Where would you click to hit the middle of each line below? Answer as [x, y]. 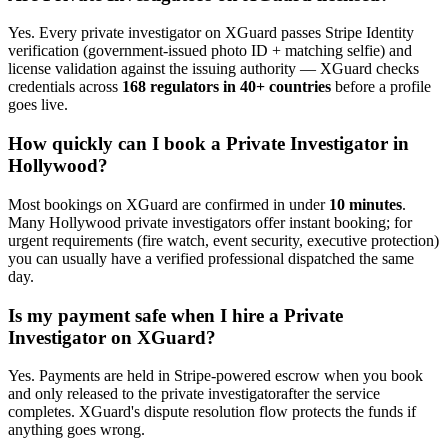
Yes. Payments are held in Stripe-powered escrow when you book [215, 376]
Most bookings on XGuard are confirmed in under [168, 204]
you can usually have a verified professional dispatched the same [211, 258]
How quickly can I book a [117, 144]
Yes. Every [44, 33]
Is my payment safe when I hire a [146, 315]
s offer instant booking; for [328, 222]
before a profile [381, 87]
